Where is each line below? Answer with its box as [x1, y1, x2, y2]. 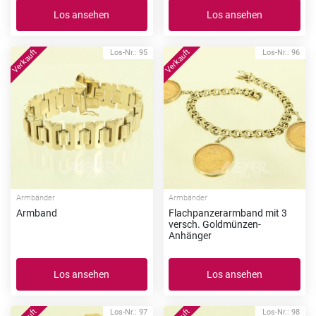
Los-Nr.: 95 [109, 48, 147, 58]
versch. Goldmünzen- [169, 219, 261, 231]
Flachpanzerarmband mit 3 [169, 207, 287, 219]
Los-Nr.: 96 [262, 48, 300, 58]
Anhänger [169, 230, 212, 242]
